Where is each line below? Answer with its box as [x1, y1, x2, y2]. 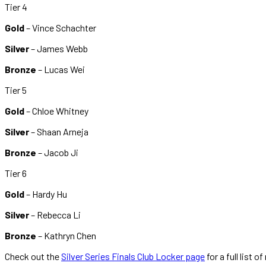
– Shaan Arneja [29, 125, 88, 137]
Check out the [5, 250, 61, 262]
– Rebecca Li [29, 208, 83, 220]
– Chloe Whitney [24, 104, 90, 116]
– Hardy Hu [24, 188, 69, 199]
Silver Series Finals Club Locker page [61, 250, 205, 262]
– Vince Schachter [24, 21, 96, 33]
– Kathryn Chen [38, 229, 98, 241]
